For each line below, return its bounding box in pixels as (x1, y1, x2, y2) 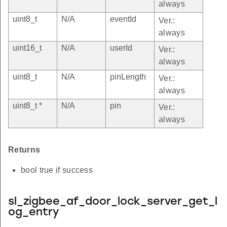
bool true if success (21, 165, 93, 174)
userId (110, 43, 132, 52)
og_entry (8, 207, 59, 218)
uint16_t (13, 43, 42, 52)
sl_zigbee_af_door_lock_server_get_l (8, 196, 217, 207)
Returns (8, 145, 41, 154)
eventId (110, 14, 136, 23)
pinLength (110, 72, 146, 81)
